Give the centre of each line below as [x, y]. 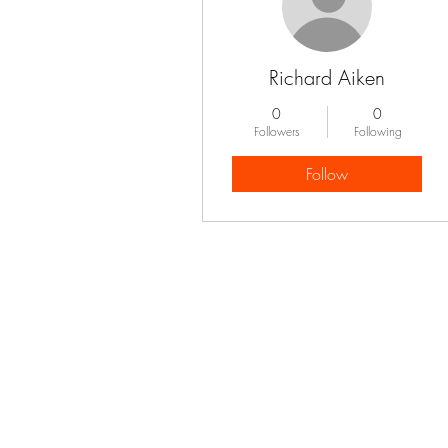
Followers [276, 131]
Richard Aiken [327, 77]
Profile [255, 253]
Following [377, 131]
